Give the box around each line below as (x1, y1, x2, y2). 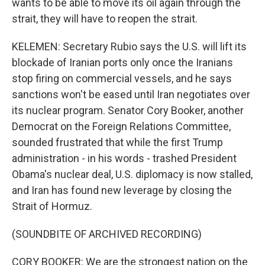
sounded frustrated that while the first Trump (12, 136, 223, 148)
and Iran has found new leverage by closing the (12, 184, 232, 196)
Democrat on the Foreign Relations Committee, (12, 120, 231, 132)
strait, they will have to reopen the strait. (12, 12, 198, 25)
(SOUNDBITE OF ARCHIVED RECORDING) (12, 228, 202, 240)
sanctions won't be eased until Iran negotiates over (12, 88, 250, 101)
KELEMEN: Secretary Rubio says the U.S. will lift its (12, 40, 247, 53)
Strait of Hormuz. (12, 200, 92, 212)
